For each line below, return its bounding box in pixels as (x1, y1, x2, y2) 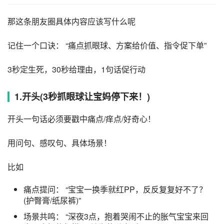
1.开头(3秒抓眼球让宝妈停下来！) (14, 90, 150, 103)
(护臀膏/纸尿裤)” (23, 194, 81, 206)
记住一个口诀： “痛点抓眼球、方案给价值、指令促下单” (7, 39, 206, 51)
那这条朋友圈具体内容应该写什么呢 (7, 15, 135, 27)
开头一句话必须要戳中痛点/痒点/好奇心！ (7, 113, 155, 125)
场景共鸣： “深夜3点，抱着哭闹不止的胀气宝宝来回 (23, 210, 208, 222)
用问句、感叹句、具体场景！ (7, 137, 111, 149)
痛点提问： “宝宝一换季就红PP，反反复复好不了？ (23, 183, 207, 195)
